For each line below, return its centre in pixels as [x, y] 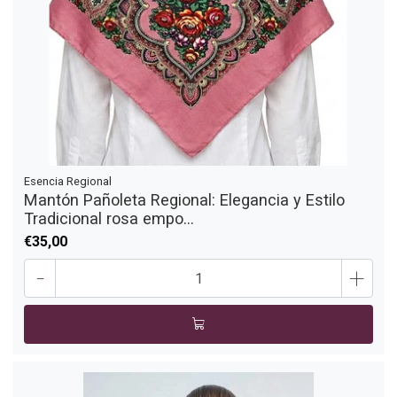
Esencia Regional [68, 182]
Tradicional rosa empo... [109, 219]
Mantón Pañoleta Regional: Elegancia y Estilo [184, 200]
